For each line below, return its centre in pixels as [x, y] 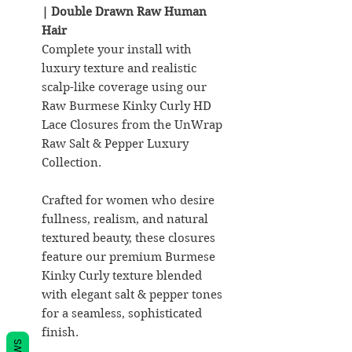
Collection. [71, 162]
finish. [60, 332]
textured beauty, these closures [128, 238]
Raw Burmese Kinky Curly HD [126, 106]
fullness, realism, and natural [125, 219]
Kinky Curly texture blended [122, 275]
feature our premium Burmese [128, 257]
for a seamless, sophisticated [122, 313]
